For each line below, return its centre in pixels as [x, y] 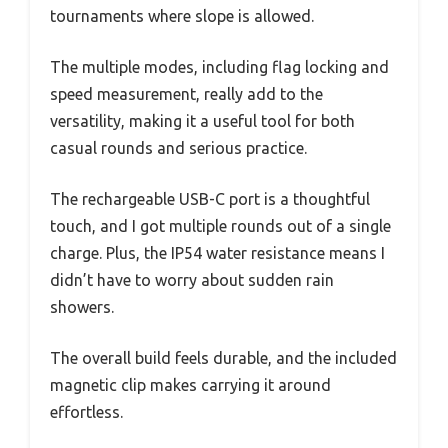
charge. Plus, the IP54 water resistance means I [217, 252]
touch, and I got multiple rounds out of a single [220, 225]
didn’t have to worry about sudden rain [192, 279]
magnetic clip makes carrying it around [190, 384]
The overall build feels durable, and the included [223, 357]
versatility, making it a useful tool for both [202, 120]
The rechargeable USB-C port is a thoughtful [210, 198]
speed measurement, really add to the [186, 93]
